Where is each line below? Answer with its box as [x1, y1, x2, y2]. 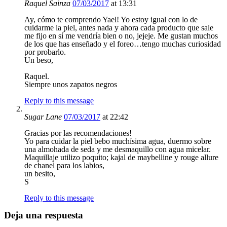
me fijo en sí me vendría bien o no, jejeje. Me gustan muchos [24, 31, 218, 40]
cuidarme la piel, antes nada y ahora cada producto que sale [24, 23, 213, 32]
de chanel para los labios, [24, 161, 104, 170]
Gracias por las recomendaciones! [24, 128, 132, 137]
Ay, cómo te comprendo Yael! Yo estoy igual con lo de [24, 15, 198, 24]
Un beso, [24, 55, 53, 64]
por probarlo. [24, 47, 66, 56]
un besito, [24, 169, 55, 178]
